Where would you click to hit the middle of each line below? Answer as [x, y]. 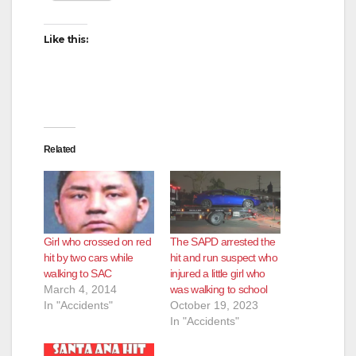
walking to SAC [78, 274]
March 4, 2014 [80, 290]
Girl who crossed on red [97, 242]
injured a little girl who [218, 274]
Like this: [66, 39]
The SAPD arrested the [223, 242]
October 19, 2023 [214, 306]
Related [60, 149]
